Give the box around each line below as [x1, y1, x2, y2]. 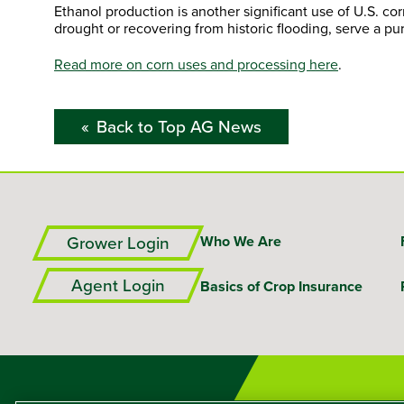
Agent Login [71, 271, 165, 298]
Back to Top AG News [96, 113, 262, 140]
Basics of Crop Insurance [200, 276, 363, 298]
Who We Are [200, 231, 281, 252]
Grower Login [67, 229, 170, 256]
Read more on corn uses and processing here [54, 53, 338, 74]
